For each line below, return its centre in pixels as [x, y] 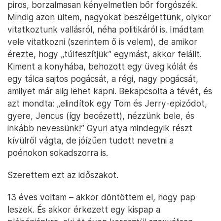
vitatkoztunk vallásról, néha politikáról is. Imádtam [106, 29]
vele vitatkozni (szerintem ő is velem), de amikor [102, 42]
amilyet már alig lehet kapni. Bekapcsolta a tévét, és [110, 91]
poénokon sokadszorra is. [58, 153]
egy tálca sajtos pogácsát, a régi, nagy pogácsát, [103, 79]
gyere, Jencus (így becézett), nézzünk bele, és [101, 116]
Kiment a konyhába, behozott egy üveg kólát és [103, 66]
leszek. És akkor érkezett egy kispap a [84, 209]
